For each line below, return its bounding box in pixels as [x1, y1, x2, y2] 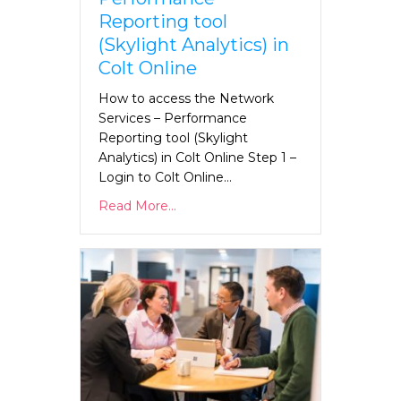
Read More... [98, 198, 176, 215]
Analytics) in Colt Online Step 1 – [98, 149, 300, 166]
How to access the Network [98, 90, 274, 107]
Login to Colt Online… [98, 169, 232, 186]
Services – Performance [98, 110, 247, 127]
